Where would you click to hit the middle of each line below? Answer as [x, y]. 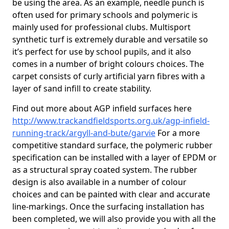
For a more [178, 133]
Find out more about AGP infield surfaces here [102, 108]
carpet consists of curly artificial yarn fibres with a [109, 76]
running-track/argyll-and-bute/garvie [84, 133]
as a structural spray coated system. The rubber [105, 170]
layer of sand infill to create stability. [82, 88]
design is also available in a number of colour [99, 182]
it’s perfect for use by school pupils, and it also [102, 52]
